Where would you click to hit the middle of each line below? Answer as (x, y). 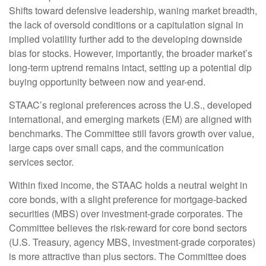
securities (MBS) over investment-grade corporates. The (126, 213)
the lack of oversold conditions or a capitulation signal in (126, 25)
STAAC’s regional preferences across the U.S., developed (130, 105)
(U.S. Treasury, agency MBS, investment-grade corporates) (132, 242)
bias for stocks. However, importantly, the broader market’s (131, 53)
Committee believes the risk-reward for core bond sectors (128, 228)
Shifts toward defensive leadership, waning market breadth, (133, 10)
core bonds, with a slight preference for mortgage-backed (128, 199)
